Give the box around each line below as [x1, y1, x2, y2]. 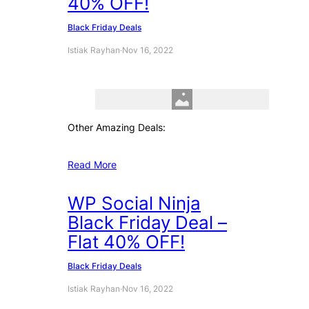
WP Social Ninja [68, 192, 201, 215]
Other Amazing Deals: [68, 121, 166, 134]
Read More [68, 159, 117, 171]
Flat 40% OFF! [68, 231, 185, 253]
